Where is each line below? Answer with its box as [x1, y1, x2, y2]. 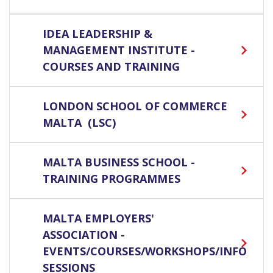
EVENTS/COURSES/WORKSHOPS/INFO [43, 244, 247, 259]
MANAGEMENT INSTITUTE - [43, 43, 195, 58]
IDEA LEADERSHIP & [43, 26, 152, 41]
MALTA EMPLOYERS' [43, 211, 154, 226]
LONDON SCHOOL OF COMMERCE [43, 99, 227, 114]
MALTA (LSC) [43, 115, 116, 130]
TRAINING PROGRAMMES [43, 171, 180, 186]
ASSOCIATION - [43, 227, 125, 243]
